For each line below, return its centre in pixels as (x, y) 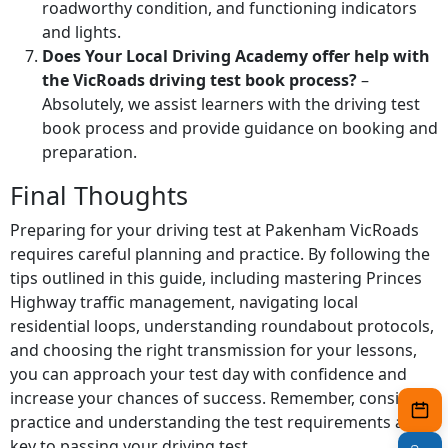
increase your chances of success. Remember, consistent (224, 398)
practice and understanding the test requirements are (215, 422)
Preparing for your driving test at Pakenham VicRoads (214, 230)
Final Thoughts (99, 195)
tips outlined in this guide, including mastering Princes (216, 278)
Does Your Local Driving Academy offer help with (236, 56)
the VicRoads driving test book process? (199, 80)
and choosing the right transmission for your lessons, (213, 350)
